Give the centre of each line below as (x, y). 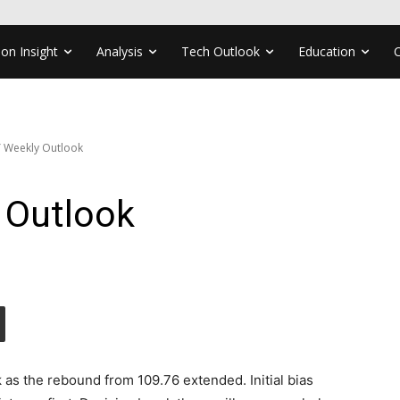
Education (327, 51)
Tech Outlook (221, 51)
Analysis (120, 51)
